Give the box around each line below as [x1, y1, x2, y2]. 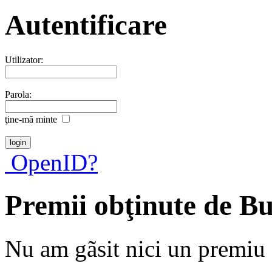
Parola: [5, 89, 32, 100]
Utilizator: [5, 54, 43, 65]
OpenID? [5, 149, 98, 175]
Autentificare [5, 9, 167, 41]
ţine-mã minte [5, 114, 57, 124]
